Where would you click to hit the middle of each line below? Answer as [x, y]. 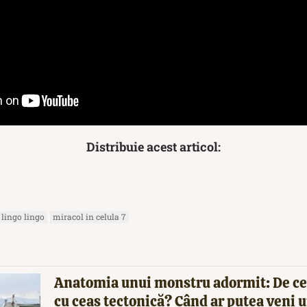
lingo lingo [23, 216]
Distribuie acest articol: [153, 146]
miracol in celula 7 [89, 216]
